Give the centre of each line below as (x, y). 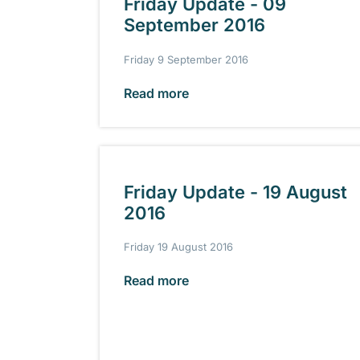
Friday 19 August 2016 (178, 247)
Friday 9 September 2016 (186, 59)
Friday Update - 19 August (235, 192)
